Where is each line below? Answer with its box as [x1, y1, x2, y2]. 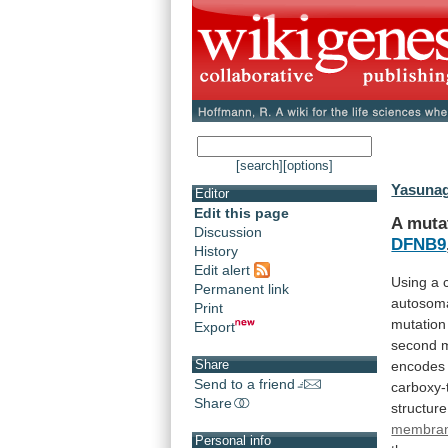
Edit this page [194, 205, 289, 222]
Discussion [194, 224, 262, 241]
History [194, 243, 238, 260]
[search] [236, 158, 283, 174]
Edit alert [194, 261, 254, 278]
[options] [283, 158, 333, 174]
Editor [195, 186, 229, 202]
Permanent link [194, 280, 289, 297]
